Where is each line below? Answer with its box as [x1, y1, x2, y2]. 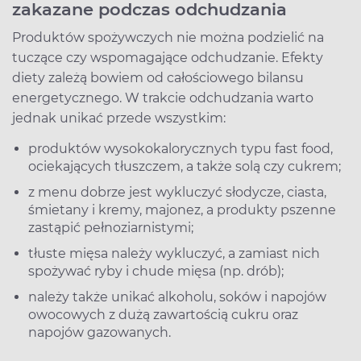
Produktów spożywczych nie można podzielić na [12, 29, 324, 45]
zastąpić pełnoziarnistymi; [28, 219, 193, 235]
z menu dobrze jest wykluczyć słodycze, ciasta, [28, 184, 326, 200]
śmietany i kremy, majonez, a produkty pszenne [28, 201, 336, 218]
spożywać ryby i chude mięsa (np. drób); [28, 263, 284, 279]
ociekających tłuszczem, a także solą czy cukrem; [28, 158, 341, 174]
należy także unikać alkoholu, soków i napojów [28, 288, 326, 305]
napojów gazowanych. [28, 324, 171, 340]
